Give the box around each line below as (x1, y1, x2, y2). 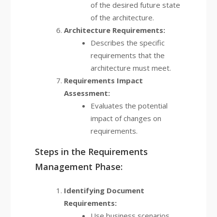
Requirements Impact (63, 76, 143, 85)
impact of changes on (90, 113, 161, 123)
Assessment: (63, 88, 110, 98)
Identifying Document (63, 186, 144, 195)
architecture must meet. (90, 63, 171, 73)
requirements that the (90, 50, 165, 60)
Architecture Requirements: (63, 25, 165, 35)
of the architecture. (90, 13, 154, 22)
